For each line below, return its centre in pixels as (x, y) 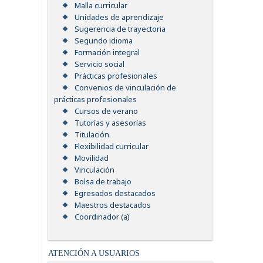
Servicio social (100, 64)
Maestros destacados (113, 205)
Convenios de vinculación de (125, 88)
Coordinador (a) (102, 217)
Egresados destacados (115, 193)
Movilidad (92, 158)
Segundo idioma (104, 41)
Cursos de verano (106, 111)
